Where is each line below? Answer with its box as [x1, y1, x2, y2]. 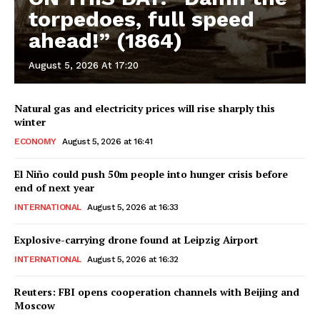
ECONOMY [14, 136, 56, 147]
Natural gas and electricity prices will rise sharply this [14, 101, 275, 116]
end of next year [14, 181, 94, 195]
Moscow [14, 299, 55, 313]
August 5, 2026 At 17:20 [29, 60, 139, 71]
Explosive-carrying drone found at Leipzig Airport [14, 233, 259, 247]
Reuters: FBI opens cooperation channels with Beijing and [14, 285, 299, 299]
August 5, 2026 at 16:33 [87, 202, 179, 213]
